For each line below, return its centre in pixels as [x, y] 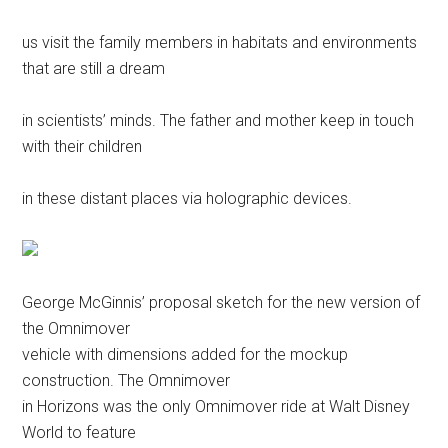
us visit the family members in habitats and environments [220, 42]
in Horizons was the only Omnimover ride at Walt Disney [216, 406]
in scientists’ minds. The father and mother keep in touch [218, 120]
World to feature [79, 432]
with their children [82, 146]
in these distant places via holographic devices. [187, 198]
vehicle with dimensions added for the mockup [185, 354]
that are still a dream [94, 68]
